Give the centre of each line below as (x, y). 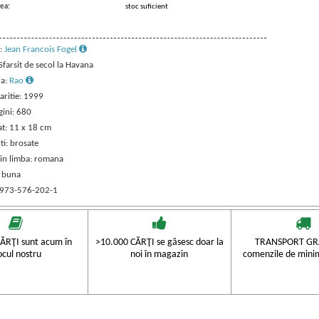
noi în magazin (159, 255)
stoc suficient (146, 7)
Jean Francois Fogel (41, 49)
